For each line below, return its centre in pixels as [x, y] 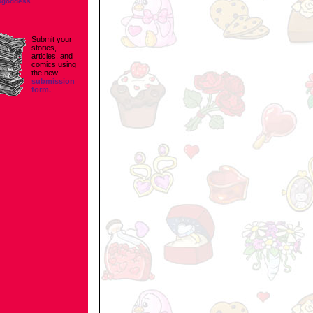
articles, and [52, 56]
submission [53, 81]
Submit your [52, 39]
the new [45, 73]
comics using [54, 65]
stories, [44, 48]
